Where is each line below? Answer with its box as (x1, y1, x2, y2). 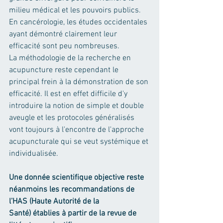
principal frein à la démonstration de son (9, 77, 150, 87)
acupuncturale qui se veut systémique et (9, 136, 150, 147)
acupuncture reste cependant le (9, 65, 120, 75)
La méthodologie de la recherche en (9, 53, 133, 63)
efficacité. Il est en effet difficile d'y (9, 89, 129, 99)
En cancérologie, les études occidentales (9, 17, 149, 27)
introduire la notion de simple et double (9, 101, 146, 111)
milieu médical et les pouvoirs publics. (9, 5, 143, 15)
